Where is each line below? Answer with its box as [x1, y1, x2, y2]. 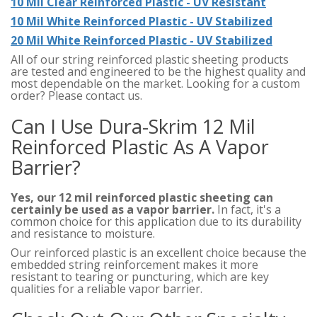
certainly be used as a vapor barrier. [11, 202, 214, 218]
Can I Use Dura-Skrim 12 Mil [11, 113, 255, 140]
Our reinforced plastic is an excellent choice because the [11, 245, 306, 261]
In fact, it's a [214, 202, 281, 218]
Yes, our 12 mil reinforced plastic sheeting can [11, 190, 273, 206]
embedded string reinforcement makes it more [11, 257, 258, 273]
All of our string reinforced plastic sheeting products [11, 52, 289, 68]
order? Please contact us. [11, 88, 142, 104]
